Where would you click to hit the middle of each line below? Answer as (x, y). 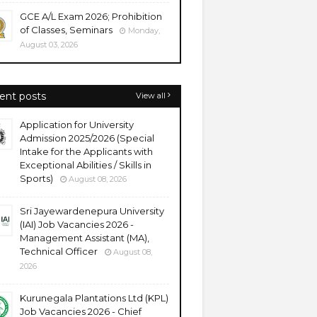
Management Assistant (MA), (85, 238)
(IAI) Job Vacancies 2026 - (77, 224)
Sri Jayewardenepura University (92, 211)
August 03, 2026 (49, 45)
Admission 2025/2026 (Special (87, 138)
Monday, (144, 30)
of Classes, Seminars (66, 30)
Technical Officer (59, 251)
